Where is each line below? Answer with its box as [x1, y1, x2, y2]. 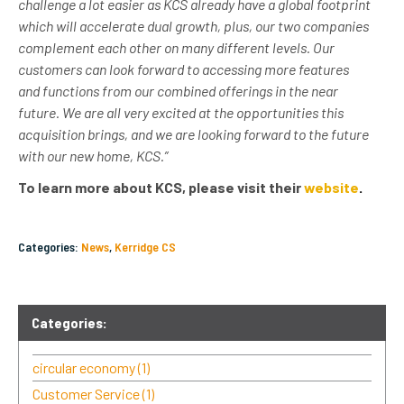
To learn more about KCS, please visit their [18, 178, 304, 196]
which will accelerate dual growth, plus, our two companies [18, 16, 369, 34]
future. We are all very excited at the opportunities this [18, 103, 344, 121]
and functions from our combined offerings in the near [18, 81, 338, 99]
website [304, 178, 359, 196]
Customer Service [32, 384, 142, 402]
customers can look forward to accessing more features [18, 60, 349, 78]
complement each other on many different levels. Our [18, 38, 335, 56]
